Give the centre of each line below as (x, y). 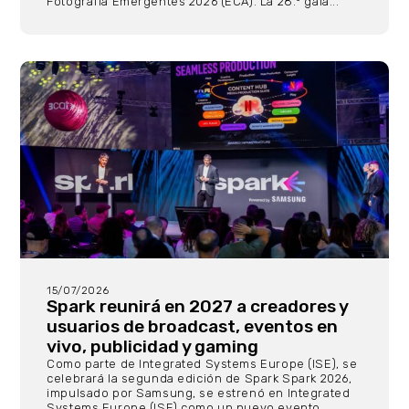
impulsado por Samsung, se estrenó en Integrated (199, 393)
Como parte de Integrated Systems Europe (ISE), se (202, 363)
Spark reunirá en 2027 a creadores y (198, 306)
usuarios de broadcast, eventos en (193, 326)
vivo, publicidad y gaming (153, 346)
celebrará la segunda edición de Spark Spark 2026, (199, 378)
